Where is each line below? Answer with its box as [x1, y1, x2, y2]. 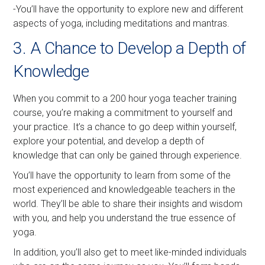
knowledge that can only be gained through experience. [13, 149, 243, 161]
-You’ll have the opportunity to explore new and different [13, 3, 244, 15]
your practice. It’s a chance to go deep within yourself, [13, 121, 237, 132]
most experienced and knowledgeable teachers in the [13, 183, 236, 195]
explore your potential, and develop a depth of [13, 135, 205, 147]
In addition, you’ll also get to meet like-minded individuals [13, 246, 247, 258]
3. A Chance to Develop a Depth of [13, 38, 246, 58]
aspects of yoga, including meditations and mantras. [13, 17, 230, 29]
